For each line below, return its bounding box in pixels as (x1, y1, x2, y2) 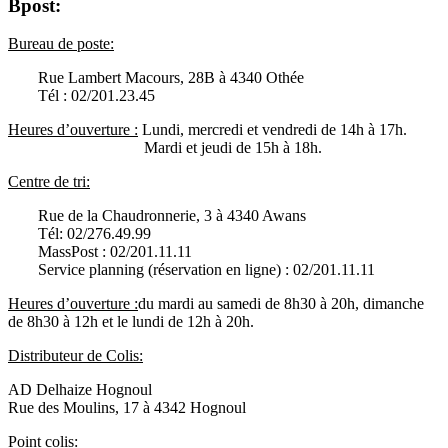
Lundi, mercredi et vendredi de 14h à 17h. (138, 121, 407, 139)
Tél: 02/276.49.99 (38, 225, 151, 243)
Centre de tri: (8, 173, 90, 191)
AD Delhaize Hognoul (8, 381, 152, 399)
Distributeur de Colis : (8, 347, 143, 365)
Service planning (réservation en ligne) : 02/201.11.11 (38, 261, 375, 279)
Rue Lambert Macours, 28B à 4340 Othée (38, 69, 304, 87)
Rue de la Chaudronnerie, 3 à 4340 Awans (38, 207, 306, 225)
